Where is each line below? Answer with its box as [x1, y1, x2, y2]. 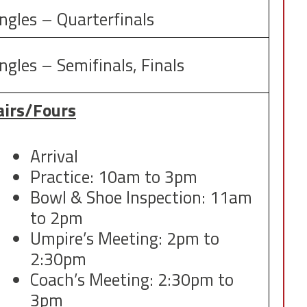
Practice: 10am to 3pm [29, 164, 197, 191]
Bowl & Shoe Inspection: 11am [29, 184, 252, 211]
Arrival [29, 143, 78, 170]
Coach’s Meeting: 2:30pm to [29, 267, 234, 293]
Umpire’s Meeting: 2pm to [29, 225, 219, 252]
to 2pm [29, 205, 83, 232]
